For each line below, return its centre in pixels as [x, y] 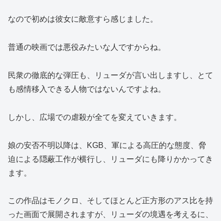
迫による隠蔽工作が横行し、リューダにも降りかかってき [110, 159]
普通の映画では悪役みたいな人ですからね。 [87, 47]
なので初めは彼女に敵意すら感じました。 [83, 19]
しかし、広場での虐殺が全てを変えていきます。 [95, 117]
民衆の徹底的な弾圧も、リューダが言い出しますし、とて [110, 75]
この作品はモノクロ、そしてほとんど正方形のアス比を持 [110, 201]
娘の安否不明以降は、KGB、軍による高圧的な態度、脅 [107, 145]
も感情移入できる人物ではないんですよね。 [87, 89]
